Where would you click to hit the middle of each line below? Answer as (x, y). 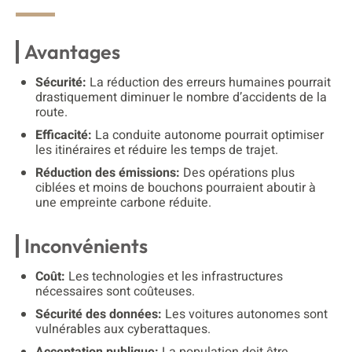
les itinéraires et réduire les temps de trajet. (157, 150)
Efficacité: (64, 135)
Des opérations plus (237, 172)
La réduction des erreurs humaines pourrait (209, 82)
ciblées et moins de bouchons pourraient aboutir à (176, 187)
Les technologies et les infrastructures (174, 276)
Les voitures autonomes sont (245, 314)
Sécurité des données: (99, 314)
